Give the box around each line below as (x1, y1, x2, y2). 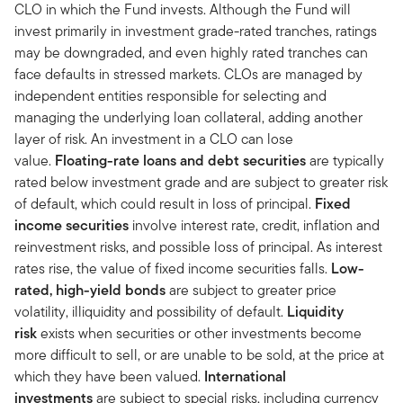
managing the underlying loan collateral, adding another (14, 107, 363, 129)
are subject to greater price (166, 280, 336, 301)
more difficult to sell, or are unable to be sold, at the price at (14, 345, 384, 366)
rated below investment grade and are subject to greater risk (14, 172, 388, 193)
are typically (306, 150, 384, 172)
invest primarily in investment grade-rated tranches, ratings (14, 21, 377, 42)
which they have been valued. (14, 366, 204, 388)
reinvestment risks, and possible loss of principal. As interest (14, 237, 382, 258)
